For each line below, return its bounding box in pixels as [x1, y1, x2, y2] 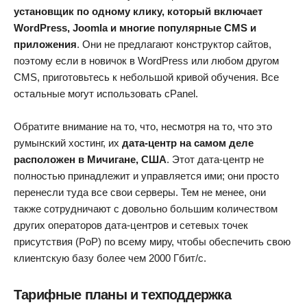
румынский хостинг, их [14, 137, 122, 149]
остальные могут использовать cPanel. [14, 88, 198, 100]
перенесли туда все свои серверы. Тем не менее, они [14, 186, 266, 199]
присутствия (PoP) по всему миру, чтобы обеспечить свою [14, 236, 291, 248]
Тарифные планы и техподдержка [14, 287, 231, 303]
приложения [14, 38, 77, 51]
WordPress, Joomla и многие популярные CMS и [14, 22, 256, 34]
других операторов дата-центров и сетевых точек [14, 219, 248, 232]
